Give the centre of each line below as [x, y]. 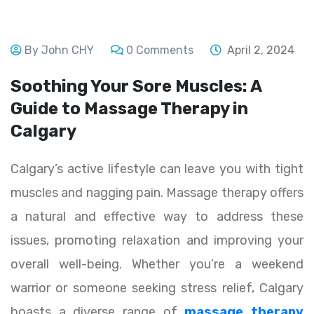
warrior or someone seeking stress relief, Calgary [157, 288]
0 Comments [160, 50]
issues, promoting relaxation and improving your [157, 241]
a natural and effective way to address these [157, 217]
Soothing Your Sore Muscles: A [136, 87]
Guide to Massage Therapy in [129, 109]
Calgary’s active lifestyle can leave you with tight [157, 169]
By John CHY [59, 50]
